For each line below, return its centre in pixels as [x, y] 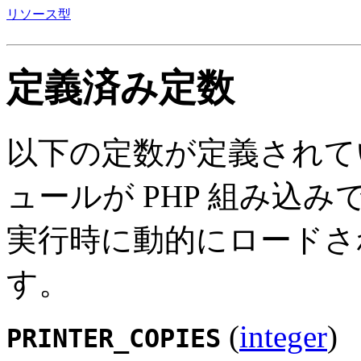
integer [283, 336]
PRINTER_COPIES [114, 338]
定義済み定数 [120, 88]
